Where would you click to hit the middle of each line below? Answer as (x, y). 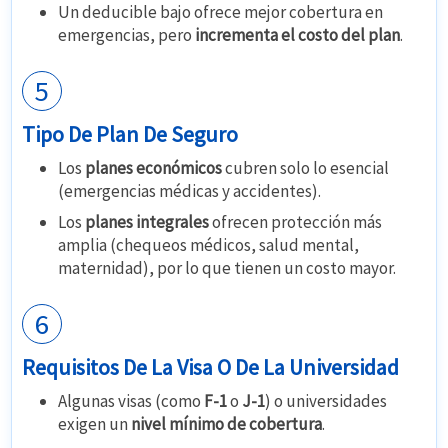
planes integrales (147, 222)
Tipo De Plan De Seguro (130, 134)
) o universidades (326, 401)
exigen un (95, 424)
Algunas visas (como (131, 401)
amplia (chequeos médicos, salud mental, (209, 245)
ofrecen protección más (296, 222)
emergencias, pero (127, 35)
